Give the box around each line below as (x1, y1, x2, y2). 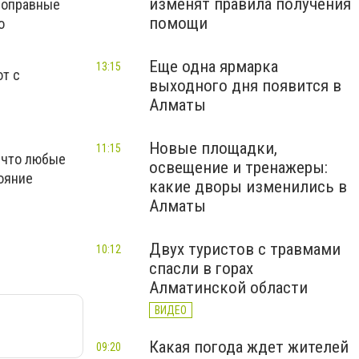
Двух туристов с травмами (149, 240, 341, 259)
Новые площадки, (149, 139, 277, 158)
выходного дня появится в (149, 76, 341, 95)
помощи (149, 14, 208, 33)
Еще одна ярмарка (149, 57, 278, 76)
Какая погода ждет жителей (149, 337, 349, 357)
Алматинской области (149, 278, 308, 297)
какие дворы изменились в (149, 177, 347, 196)
